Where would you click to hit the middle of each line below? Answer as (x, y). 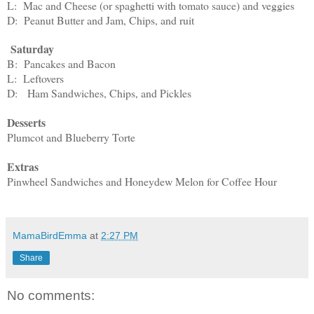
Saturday (30, 48)
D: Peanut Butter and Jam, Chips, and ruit (101, 20)
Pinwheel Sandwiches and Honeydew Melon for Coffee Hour (142, 181)
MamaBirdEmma (50, 235)
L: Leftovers (35, 78)
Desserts (26, 122)
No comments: (51, 295)
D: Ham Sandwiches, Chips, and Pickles (99, 93)
